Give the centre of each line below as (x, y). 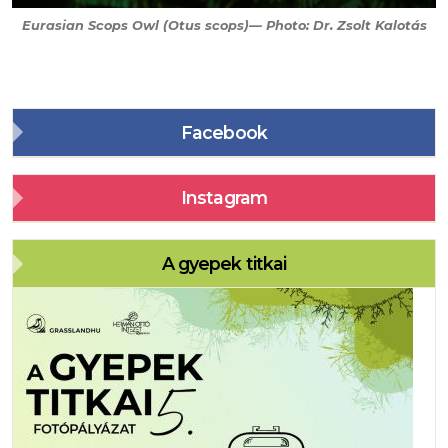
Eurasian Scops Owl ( (94, 26)
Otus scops (205, 26)
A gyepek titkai (224, 263)
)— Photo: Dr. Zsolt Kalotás (335, 26)
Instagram (224, 198)
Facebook (224, 132)
